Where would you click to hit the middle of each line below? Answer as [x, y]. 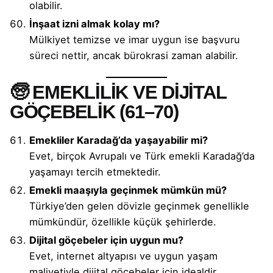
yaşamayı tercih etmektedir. [95, 172]
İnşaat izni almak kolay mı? [94, 24]
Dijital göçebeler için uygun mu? [106, 240]
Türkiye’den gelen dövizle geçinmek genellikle [139, 206]
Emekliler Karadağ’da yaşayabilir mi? [119, 140]
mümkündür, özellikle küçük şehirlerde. [123, 222]
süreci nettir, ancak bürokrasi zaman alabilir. [134, 56]
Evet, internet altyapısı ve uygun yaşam [123, 256]
